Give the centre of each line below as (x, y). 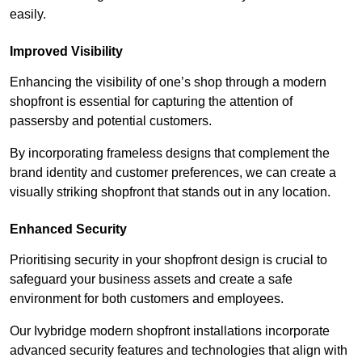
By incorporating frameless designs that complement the (170, 154)
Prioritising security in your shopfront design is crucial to (168, 260)
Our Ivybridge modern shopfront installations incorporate (170, 331)
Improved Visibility (66, 52)
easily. (28, 15)
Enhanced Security (68, 229)
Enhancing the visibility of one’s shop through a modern (168, 82)
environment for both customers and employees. (148, 299)
